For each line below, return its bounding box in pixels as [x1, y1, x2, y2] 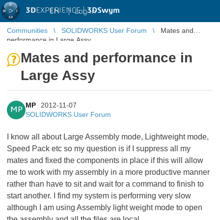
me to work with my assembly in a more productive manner [7, 168, 210, 176]
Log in [75, 7, 96, 15]
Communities [7, 27, 48, 34]
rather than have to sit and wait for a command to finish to [7, 180, 204, 188]
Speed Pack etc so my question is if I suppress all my [7, 144, 191, 153]
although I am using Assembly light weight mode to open [7, 203, 202, 212]
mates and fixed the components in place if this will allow [7, 156, 203, 165]
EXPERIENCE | [36, 6, 87, 14]
